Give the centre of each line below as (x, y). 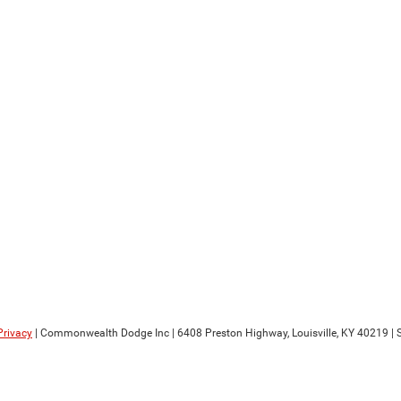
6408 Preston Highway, (232, 333)
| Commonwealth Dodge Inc (101, 333)
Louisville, (314, 333)
